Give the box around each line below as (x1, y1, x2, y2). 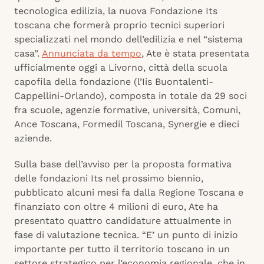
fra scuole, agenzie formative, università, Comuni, (14, 104, 240, 116)
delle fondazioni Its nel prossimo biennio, (14, 173, 203, 184)
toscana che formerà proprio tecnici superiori (14, 19, 225, 31)
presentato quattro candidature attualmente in (14, 215, 232, 227)
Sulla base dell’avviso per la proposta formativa (14, 159, 232, 170)
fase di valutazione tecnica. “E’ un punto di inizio (14, 229, 238, 241)
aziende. (14, 133, 52, 144)
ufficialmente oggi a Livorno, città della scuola (14, 62, 227, 74)
